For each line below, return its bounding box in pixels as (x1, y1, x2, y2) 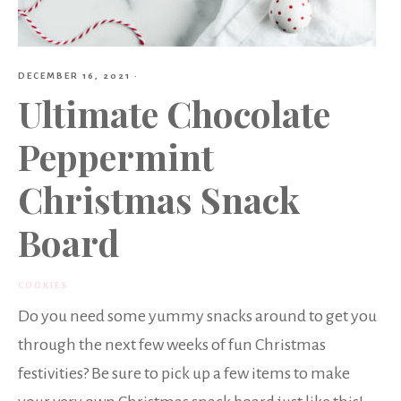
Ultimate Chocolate (18, 89, 330, 137)
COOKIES (18, 279, 68, 290)
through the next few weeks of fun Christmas (18, 335, 326, 354)
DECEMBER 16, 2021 (18, 70, 131, 81)
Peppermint (18, 132, 214, 180)
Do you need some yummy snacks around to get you (18, 306, 377, 325)
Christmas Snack (18, 175, 300, 223)
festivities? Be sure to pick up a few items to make (18, 363, 350, 382)
